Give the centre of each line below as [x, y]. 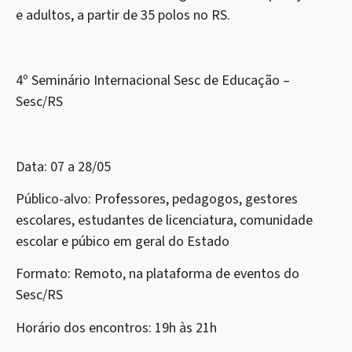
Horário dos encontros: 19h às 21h [116, 328]
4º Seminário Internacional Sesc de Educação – [153, 80]
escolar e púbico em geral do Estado [123, 242]
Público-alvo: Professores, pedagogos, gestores [157, 200]
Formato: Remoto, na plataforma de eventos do [158, 274]
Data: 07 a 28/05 [63, 167]
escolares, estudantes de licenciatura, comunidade [164, 221]
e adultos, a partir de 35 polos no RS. [123, 16]
